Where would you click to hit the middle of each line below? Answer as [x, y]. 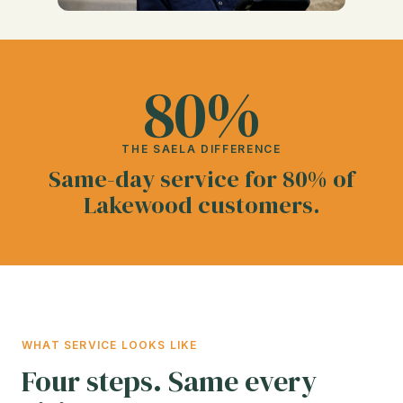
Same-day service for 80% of [201, 179]
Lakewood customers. [201, 206]
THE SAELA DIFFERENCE [201, 148]
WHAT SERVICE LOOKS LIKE [110, 345]
